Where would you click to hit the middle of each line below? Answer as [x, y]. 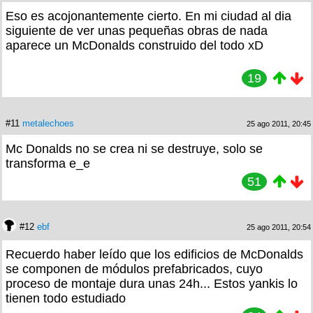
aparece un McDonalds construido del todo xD [134, 45]
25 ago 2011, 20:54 [279, 227]
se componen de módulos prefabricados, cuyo [134, 269]
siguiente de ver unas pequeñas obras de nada [137, 30]
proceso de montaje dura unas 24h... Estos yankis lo [152, 283]
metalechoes [48, 123]
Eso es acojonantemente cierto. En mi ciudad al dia [148, 16]
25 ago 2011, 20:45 [279, 123]
